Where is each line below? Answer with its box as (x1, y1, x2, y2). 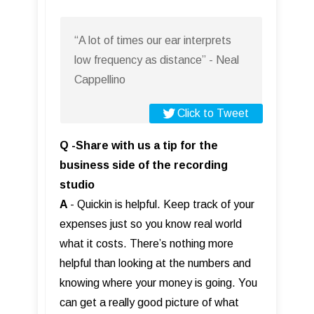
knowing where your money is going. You (60, 276, 257, 289)
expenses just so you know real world (60, 217, 242, 230)
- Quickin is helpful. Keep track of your (70, 198, 254, 210)
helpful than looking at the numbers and (60, 257, 251, 269)
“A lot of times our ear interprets (74, 34, 231, 46)
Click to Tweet (177, 107, 249, 119)
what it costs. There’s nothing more (60, 237, 233, 250)
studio (60, 178, 95, 191)
